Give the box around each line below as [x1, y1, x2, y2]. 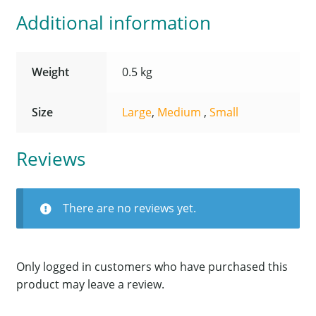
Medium [157, 104, 205, 120]
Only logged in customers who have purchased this [16, 258, 288, 274]
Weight [32, 63, 70, 80]
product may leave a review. [16, 276, 164, 292]
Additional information [16, 9, 211, 35]
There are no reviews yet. [62, 200, 196, 217]
